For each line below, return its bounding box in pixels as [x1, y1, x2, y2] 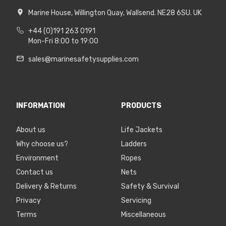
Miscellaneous [121, 210, 166, 219]
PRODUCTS [121, 101, 161, 110]
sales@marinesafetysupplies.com [28, 55, 139, 64]
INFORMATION [16, 101, 65, 110]
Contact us [16, 168, 53, 177]
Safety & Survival [121, 182, 179, 191]
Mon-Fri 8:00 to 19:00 [28, 37, 98, 46]
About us [16, 126, 45, 135]
